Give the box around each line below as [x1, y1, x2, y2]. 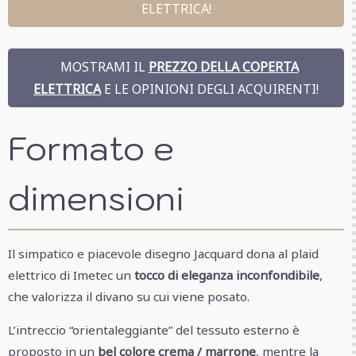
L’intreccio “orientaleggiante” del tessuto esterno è [8, 321, 300, 338]
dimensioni [8, 176, 184, 220]
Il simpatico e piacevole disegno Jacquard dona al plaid [8, 245, 319, 261]
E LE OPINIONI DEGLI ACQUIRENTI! [101, 79, 319, 98]
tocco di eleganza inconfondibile [134, 266, 319, 283]
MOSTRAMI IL [53, 57, 149, 75]
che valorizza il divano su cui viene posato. [8, 288, 250, 304]
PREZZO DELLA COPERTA [148, 57, 299, 75]
